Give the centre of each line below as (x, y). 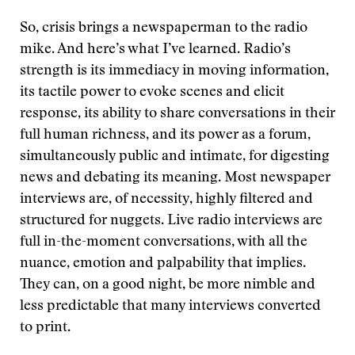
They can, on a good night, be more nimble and (168, 285)
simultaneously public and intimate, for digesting (175, 157)
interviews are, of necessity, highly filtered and (166, 200)
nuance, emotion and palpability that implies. (163, 264)
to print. (45, 328)
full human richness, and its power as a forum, (165, 136)
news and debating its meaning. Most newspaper (175, 178)
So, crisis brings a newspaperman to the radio (164, 29)
